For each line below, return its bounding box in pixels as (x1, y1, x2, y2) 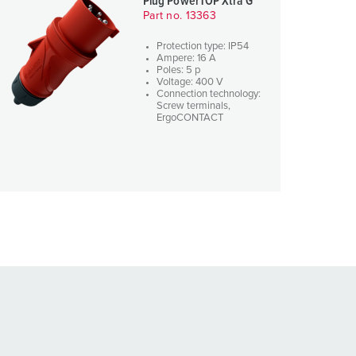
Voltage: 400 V (157, 77, 223, 87)
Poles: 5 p (157, 65, 200, 75)
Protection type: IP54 (157, 41, 249, 52)
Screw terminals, (157, 101, 230, 111)
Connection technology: (157, 89, 261, 99)
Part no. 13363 (143, 10, 216, 21)
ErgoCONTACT (157, 113, 223, 123)
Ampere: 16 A (157, 53, 216, 64)
